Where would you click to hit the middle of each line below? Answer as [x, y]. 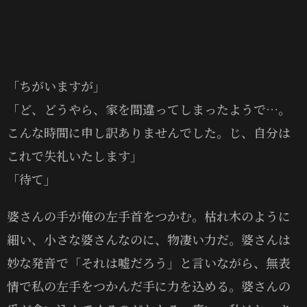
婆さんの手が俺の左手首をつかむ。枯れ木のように [149, 216]
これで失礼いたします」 [75, 155]
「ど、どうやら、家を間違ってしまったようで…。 [149, 109]
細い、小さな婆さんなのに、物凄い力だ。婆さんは [149, 239]
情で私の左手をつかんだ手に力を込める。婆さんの [149, 285]
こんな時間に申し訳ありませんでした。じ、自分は [149, 132]
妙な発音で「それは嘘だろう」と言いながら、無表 [149, 262]
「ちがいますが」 [56, 85]
